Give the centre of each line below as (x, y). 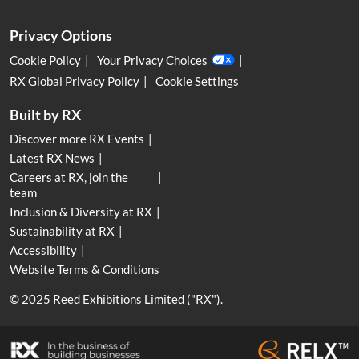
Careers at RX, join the (69, 177)
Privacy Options (61, 36)
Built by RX (45, 115)
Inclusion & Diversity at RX (81, 212)
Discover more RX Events (77, 139)
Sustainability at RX (62, 231)
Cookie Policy (45, 60)
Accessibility (43, 250)
